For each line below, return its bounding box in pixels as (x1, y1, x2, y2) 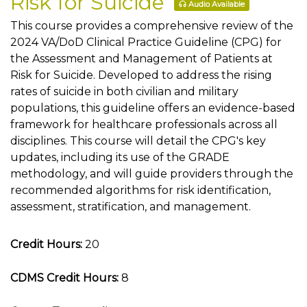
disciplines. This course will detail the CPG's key (10, 134, 266, 147)
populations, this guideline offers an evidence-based (10, 101, 295, 114)
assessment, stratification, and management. (10, 200, 251, 213)
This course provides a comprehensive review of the (10, 19, 293, 32)
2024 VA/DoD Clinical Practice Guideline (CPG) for (10, 36, 282, 49)
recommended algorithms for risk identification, (10, 184, 271, 197)
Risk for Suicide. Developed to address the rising (10, 69, 272, 82)
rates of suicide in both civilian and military (10, 85, 238, 98)
